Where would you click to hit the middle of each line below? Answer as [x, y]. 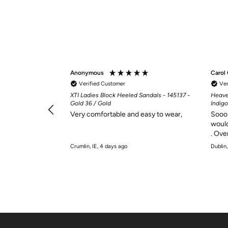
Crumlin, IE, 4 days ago [99, 147]
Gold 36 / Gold [91, 103]
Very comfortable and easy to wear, [126, 114]
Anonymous [87, 73]
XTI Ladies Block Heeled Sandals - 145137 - [130, 95]
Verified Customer [102, 84]
